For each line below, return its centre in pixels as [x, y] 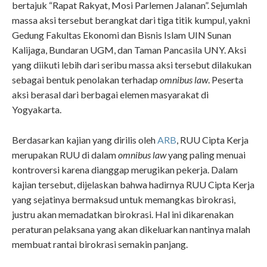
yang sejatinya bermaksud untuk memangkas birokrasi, [124, 199]
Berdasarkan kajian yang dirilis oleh [85, 139]
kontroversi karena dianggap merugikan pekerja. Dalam [125, 169]
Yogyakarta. [37, 109]
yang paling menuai [207, 154]
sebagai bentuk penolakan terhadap [86, 80]
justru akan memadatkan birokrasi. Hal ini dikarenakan [123, 214]
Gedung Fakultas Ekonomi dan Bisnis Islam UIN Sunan [122, 35]
